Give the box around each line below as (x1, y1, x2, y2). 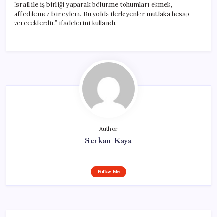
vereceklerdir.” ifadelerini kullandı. (14, 18, 117, 27)
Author (99, 125, 118, 132)
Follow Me (97, 168, 120, 175)
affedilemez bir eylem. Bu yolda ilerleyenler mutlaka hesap (14, 9, 190, 18)
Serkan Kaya (85, 135, 132, 146)
